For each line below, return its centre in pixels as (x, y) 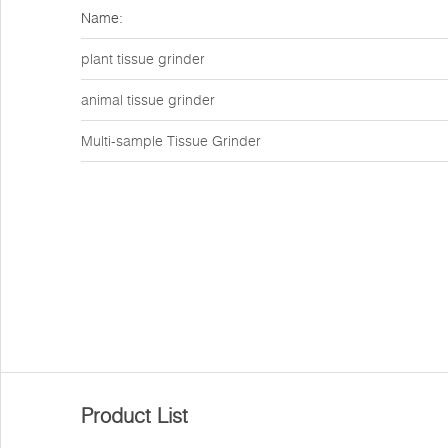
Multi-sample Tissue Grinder (171, 141)
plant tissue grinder (143, 59)
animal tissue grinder (148, 100)
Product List (134, 415)
